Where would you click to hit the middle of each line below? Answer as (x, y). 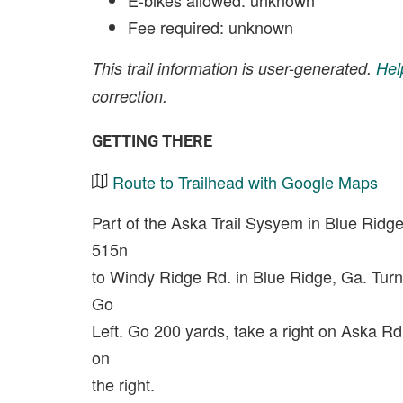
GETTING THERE (152, 141)
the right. (123, 384)
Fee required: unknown (210, 27)
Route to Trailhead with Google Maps (245, 182)
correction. (130, 96)
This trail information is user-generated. (234, 68)
